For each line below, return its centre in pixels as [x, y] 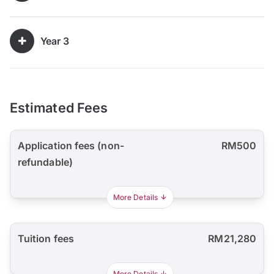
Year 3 [55, 41]
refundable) [45, 162]
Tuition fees [46, 239]
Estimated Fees [59, 108]
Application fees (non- [71, 146]
